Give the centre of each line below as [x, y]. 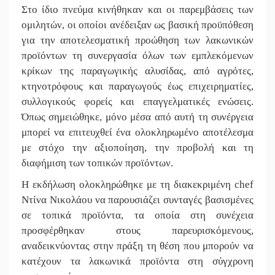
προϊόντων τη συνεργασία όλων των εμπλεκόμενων [137, 55]
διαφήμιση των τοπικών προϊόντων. [97, 163]
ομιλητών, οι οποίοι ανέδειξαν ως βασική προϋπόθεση [137, 25]
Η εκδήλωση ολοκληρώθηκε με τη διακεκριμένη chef [137, 184]
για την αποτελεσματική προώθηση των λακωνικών [137, 40]
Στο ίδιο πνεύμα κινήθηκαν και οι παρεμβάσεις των [137, 9]
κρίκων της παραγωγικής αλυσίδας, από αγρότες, [137, 71]
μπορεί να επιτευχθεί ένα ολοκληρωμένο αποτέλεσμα [137, 132]
